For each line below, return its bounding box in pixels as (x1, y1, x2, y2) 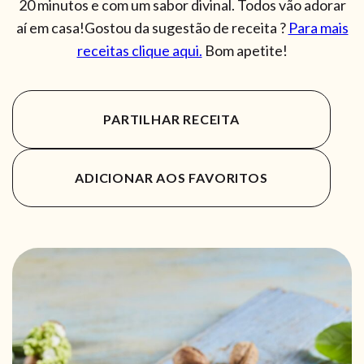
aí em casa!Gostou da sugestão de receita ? (15, 18, 288, 37)
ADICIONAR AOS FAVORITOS (75, 169, 268, 185)
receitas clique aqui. (76, 41, 202, 59)
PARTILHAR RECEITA (103, 110, 240, 127)
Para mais (288, 18, 349, 37)
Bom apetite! (201, 41, 288, 59)
